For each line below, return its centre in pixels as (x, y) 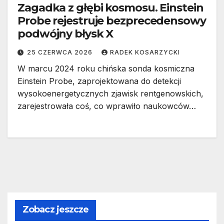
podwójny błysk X (65, 34)
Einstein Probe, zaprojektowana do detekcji (99, 81)
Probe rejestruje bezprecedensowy (112, 21)
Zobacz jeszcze (56, 210)
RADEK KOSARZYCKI (145, 52)
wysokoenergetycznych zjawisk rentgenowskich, (110, 94)
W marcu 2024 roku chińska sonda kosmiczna (106, 69)
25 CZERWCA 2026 (61, 52)
